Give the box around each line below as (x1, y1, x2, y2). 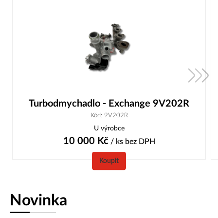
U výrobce (93, 125, 125, 132)
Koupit (99, 157, 119, 165)
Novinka (10, 193, 67, 209)
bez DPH (125, 138, 155, 146)
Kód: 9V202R (90, 112, 128, 119)
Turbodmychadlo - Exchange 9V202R (29, 99, 189, 109)
